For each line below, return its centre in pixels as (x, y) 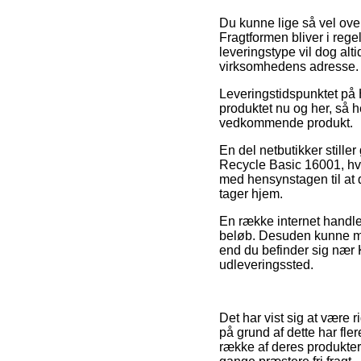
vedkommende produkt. (286, 122)
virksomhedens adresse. (289, 66)
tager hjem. (251, 193)
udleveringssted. (266, 264)
